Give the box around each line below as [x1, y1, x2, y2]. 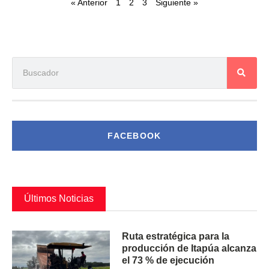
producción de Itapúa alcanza [122, 243, 257, 253]
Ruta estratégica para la [122, 231, 230, 241]
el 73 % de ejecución [122, 255, 215, 265]
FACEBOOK [107, 130, 162, 141]
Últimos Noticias [24, 193, 94, 204]
